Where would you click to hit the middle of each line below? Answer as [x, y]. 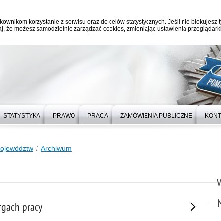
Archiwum [56, 148]
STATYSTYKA [22, 116]
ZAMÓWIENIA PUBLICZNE [156, 116]
